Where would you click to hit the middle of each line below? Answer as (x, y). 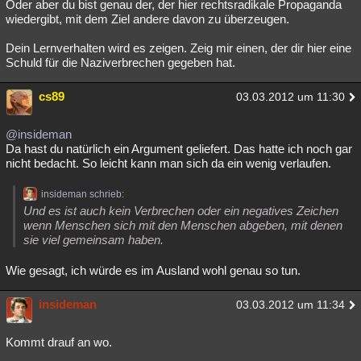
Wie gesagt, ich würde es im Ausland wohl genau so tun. (153, 270)
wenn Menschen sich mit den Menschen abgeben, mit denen (183, 225)
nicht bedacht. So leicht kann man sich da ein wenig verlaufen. (168, 163)
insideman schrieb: (83, 194)
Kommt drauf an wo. (59, 342)
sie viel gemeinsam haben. (93, 240)
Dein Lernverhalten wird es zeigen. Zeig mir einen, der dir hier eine (178, 48)
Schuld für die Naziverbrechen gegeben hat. (120, 62)
